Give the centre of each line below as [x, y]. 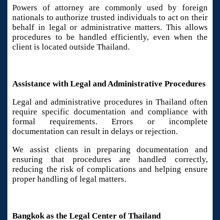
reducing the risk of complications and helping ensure [110, 169]
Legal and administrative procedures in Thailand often [110, 102]
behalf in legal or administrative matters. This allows [110, 27]
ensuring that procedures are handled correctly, [110, 160]
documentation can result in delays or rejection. [95, 132]
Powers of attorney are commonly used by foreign [110, 8]
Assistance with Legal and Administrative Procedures [109, 83]
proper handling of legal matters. [69, 179]
